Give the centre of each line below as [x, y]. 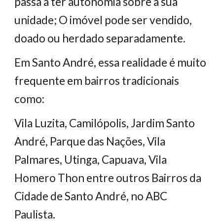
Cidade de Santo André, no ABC [91, 196]
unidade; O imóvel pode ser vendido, [103, 20]
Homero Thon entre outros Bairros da [108, 178]
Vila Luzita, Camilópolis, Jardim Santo [105, 123]
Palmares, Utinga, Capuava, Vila [91, 160]
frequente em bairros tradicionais [97, 81]
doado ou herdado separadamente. [100, 38]
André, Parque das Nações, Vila [90, 141]
